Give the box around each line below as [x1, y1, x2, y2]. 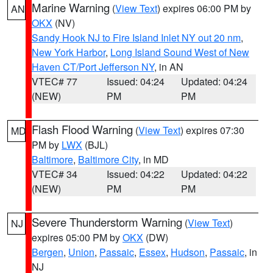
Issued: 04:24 [106, 74, 165, 88]
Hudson [171, 245, 205, 259]
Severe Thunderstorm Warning [32, 214, 182, 230]
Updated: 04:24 [181, 74, 248, 88]
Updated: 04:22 [181, 167, 248, 181]
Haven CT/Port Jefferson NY [32, 60, 154, 74]
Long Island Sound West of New [110, 45, 249, 59]
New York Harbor [32, 45, 105, 59]
